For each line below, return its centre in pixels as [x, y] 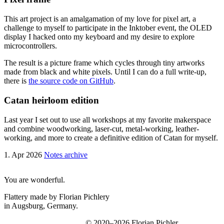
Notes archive [66, 154]
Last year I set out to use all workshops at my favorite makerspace [107, 119]
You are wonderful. [34, 180]
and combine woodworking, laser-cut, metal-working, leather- [101, 128]
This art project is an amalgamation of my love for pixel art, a [100, 19]
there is [16, 81]
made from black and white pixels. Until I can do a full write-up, [105, 72]
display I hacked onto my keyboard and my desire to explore [99, 37]
